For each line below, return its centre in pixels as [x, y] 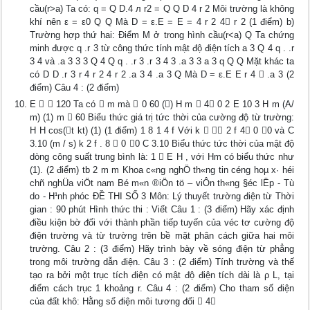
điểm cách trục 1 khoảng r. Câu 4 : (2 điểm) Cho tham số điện [162, 288]
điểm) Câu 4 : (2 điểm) [75, 88]
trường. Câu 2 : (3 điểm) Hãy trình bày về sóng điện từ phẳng [162, 249]
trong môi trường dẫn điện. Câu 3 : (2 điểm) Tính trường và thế [162, 262]
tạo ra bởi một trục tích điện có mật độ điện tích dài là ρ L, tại [162, 275]
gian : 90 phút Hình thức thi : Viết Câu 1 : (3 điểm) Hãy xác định [162, 209]
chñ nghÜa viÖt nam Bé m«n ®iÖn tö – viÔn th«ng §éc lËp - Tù [162, 183]
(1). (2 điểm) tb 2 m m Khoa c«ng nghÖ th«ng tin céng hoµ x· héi [162, 170]
